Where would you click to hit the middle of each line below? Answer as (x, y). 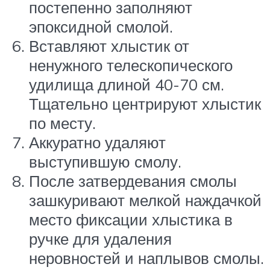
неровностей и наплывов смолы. (146, 258)
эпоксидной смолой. (101, 27)
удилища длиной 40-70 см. (127, 85)
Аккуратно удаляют (97, 143)
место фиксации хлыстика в (131, 220)
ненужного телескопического (131, 65)
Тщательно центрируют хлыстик (145, 104)
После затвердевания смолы (133, 181)
